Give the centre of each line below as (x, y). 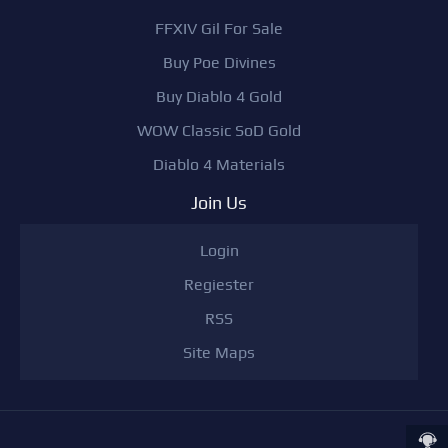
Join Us (219, 203)
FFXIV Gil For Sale (219, 29)
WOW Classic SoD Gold (219, 131)
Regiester (219, 285)
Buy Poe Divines (219, 63)
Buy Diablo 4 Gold (219, 97)
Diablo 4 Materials (219, 165)
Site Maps (219, 353)
